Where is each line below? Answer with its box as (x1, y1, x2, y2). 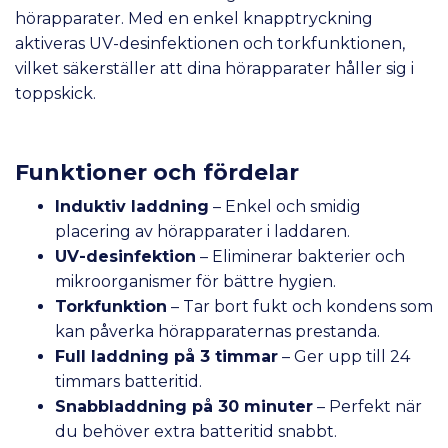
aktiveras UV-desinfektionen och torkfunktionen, (15, 33, 405, 53)
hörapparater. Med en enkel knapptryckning (15, 8, 373, 28)
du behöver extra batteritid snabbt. (55, 421, 337, 441)
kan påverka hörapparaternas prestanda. (55, 321, 380, 341)
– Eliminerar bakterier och (196, 246, 405, 266)
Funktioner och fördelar (15, 158, 299, 185)
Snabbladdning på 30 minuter (55, 396, 313, 416)
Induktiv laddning (55, 196, 209, 216)
